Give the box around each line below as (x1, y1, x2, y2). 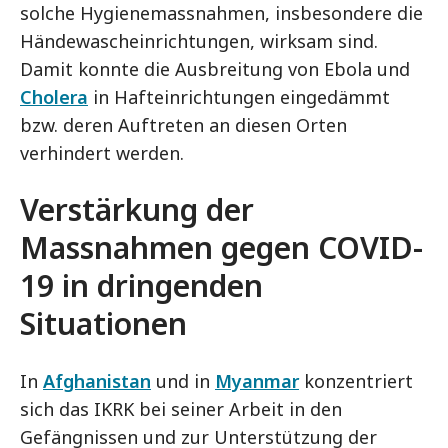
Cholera (20, 85, 88, 109)
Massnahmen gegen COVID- (20, 227, 423, 268)
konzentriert (299, 369, 413, 393)
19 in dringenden (20, 265, 263, 306)
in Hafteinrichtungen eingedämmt (88, 85, 390, 109)
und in (151, 369, 215, 393)
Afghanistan (43, 369, 151, 393)
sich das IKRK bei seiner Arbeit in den (20, 397, 342, 421)
